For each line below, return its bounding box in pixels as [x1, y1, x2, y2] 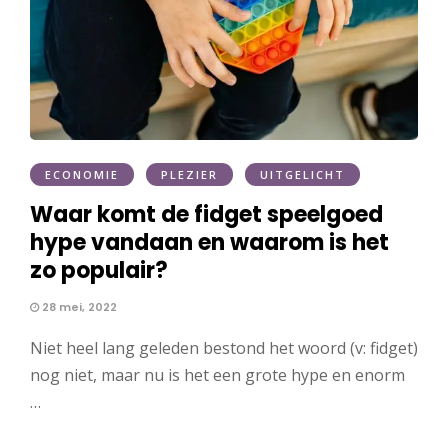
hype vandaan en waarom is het [30, 226, 389, 258]
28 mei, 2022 [39, 298, 117, 315]
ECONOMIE [45, 166, 119, 182]
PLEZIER [161, 166, 218, 182]
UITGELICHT [260, 166, 345, 182]
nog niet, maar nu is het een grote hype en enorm [30, 363, 405, 386]
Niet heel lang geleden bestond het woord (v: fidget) [30, 336, 418, 359]
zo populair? [30, 254, 168, 286]
